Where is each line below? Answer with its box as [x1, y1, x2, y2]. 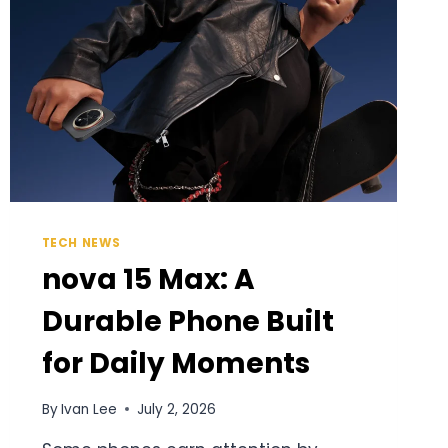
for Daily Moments [41, 344, 310, 384]
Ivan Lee [60, 399, 117, 419]
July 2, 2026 [136, 399, 216, 419]
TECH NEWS [41, 235, 122, 252]
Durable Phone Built [41, 302, 334, 342]
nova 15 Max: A [41, 260, 255, 300]
